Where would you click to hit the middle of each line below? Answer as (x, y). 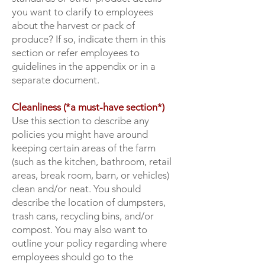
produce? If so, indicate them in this (89, 39)
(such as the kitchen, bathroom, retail (92, 161)
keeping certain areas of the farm (84, 148)
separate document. (56, 80)
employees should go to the (72, 257)
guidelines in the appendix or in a (84, 66)
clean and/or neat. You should (76, 189)
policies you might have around (80, 134)
